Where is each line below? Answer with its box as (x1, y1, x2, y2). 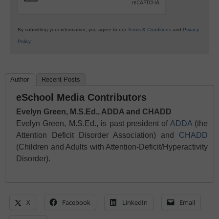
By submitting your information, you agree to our (18, 26, 128, 32)
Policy (18, 38, 30, 44)
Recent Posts (42, 75, 80, 83)
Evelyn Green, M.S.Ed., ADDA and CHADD (16, 107, 172, 116)
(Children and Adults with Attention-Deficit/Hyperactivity (16, 142, 208, 151)
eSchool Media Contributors (16, 91, 147, 103)
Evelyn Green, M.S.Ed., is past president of (16, 119, 170, 128)
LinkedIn (122, 197, 148, 207)
